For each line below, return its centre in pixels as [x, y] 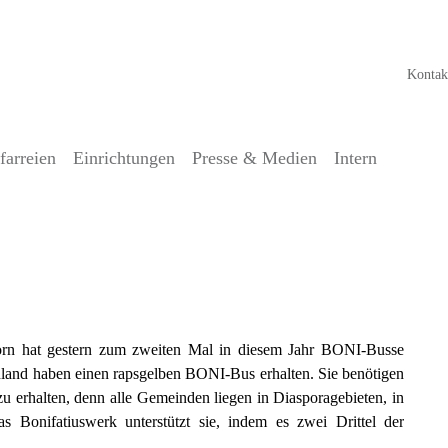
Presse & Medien [254, 158]
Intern [355, 158]
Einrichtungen [124, 158]
